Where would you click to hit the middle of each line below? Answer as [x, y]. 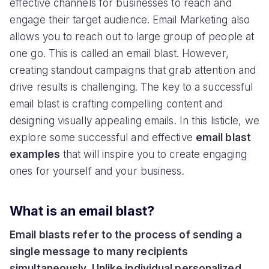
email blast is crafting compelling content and [116, 104]
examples [35, 155]
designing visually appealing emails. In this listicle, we [134, 121]
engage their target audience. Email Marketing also [130, 20]
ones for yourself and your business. [97, 171]
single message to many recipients [99, 251]
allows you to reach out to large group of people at [132, 37]
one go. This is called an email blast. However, [119, 54]
